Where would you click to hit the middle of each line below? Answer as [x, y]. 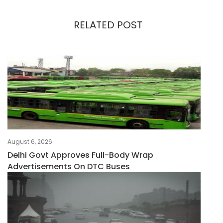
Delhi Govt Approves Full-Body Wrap [80, 155]
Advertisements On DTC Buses [69, 167]
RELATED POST [108, 25]
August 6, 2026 [30, 142]
